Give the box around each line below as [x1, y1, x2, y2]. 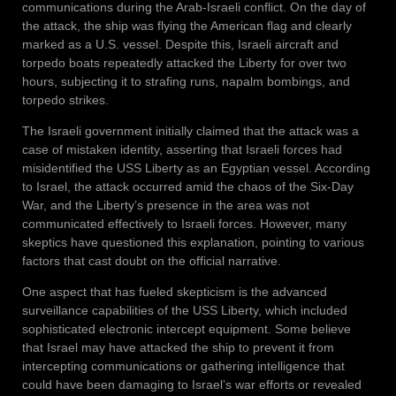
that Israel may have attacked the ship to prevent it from [22, 339, 334, 354]
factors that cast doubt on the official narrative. [22, 253, 281, 268]
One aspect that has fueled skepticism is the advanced [22, 284, 327, 299]
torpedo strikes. [22, 92, 109, 107]
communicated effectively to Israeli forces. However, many [22, 216, 346, 231]
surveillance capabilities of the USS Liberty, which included [22, 302, 347, 317]
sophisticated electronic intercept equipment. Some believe [22, 321, 351, 336]
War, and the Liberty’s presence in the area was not [22, 197, 309, 212]
